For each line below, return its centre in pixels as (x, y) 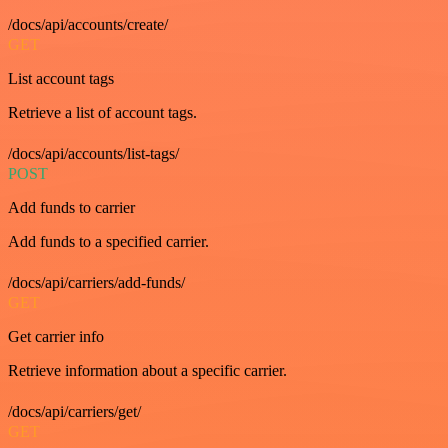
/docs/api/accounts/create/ (88, 24)
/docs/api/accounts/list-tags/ (93, 153)
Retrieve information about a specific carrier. (147, 370)
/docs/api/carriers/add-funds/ (96, 282)
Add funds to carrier (71, 207)
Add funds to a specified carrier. (108, 241)
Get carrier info (56, 336)
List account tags (61, 78)
